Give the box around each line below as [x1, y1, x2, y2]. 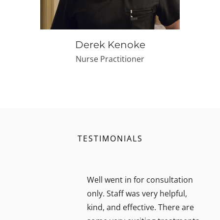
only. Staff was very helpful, [87, 188, 187, 199]
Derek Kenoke [75, 39, 145, 51]
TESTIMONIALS [77, 133, 143, 144]
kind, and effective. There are [87, 202, 194, 213]
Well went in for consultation [87, 174, 193, 185]
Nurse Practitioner [76, 54, 144, 64]
